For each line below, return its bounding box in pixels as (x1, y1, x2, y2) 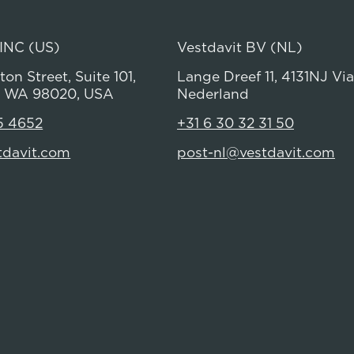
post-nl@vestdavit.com (177, 141, 335, 162)
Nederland (177, 83, 249, 104)
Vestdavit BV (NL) (177, 36, 303, 57)
